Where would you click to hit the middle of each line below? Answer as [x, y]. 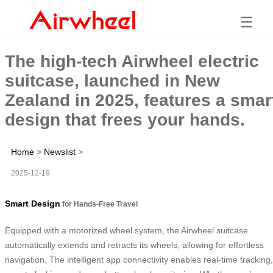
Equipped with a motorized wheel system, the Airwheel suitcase [126, 230]
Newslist [60, 151]
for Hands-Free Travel [99, 204]
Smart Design [33, 203]
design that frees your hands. [125, 119]
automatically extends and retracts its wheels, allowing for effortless [134, 245]
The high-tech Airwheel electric [132, 61]
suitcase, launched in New [112, 80]
